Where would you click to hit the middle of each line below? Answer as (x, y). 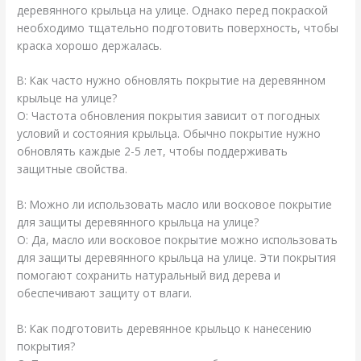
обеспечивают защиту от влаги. (105, 293)
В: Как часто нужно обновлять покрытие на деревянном (172, 81)
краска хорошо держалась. (90, 45)
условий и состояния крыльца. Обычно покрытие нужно (169, 134)
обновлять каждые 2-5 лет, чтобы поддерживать (153, 151)
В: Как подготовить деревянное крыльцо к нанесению (165, 329)
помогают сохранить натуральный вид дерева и (149, 276)
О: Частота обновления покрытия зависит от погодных (169, 116)
